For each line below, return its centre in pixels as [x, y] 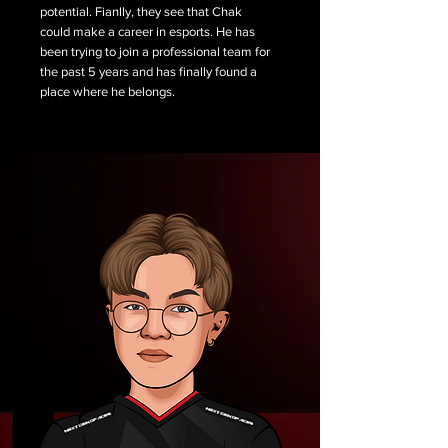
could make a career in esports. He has [147, 31]
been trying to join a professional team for [155, 51]
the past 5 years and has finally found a [148, 71]
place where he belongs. [107, 91]
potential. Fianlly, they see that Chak [141, 11]
